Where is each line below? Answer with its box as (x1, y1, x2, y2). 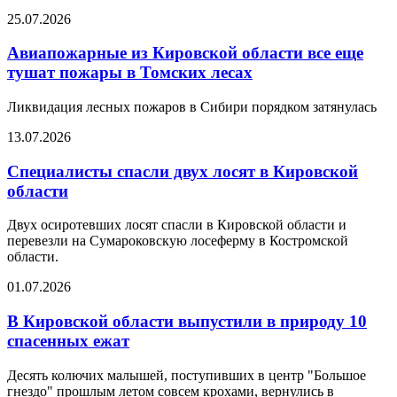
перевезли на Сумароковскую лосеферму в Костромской (7, 233, 348, 249)
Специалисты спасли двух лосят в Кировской (7, 161, 358, 181)
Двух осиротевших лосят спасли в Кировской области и (7, 217, 346, 233)
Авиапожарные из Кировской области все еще (7, 43, 363, 63)
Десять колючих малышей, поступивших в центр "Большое (7, 367, 366, 383)
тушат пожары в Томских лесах (7, 63, 253, 82)
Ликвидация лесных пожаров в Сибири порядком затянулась (7, 98, 377, 114)
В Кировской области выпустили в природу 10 (7, 312, 367, 331)
